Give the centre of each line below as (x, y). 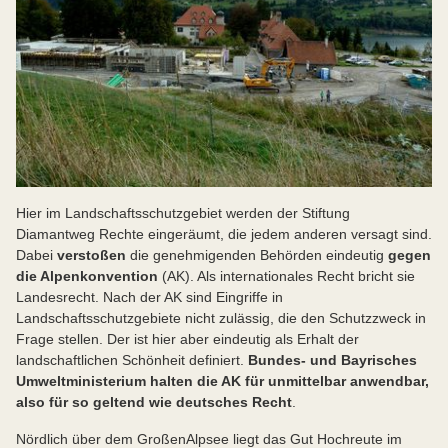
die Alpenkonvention (87, 276)
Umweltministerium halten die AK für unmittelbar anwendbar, (222, 381)
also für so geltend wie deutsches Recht (154, 402)
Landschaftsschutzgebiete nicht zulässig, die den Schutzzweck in (221, 318)
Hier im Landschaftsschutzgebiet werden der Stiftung (183, 213)
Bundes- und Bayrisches (332, 360)
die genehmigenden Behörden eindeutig (257, 255)
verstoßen (91, 255)
